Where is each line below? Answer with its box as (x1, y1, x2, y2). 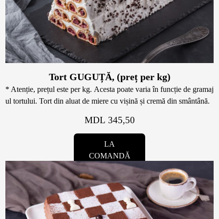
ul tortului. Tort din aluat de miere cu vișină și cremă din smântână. (5, 97, 210, 106)
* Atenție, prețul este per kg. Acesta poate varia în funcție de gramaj (5, 85, 214, 94)
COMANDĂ (88, 152, 131, 160)
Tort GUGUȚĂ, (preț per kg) (48, 71, 171, 83)
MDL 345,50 (84, 115, 135, 126)
